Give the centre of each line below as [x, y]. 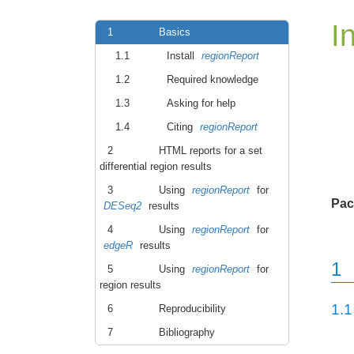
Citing [181, 127]
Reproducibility [192, 309]
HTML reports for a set [211, 151]
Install [182, 56]
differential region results [156, 166]
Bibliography [187, 332]
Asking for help [201, 103]
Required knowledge [213, 79]
